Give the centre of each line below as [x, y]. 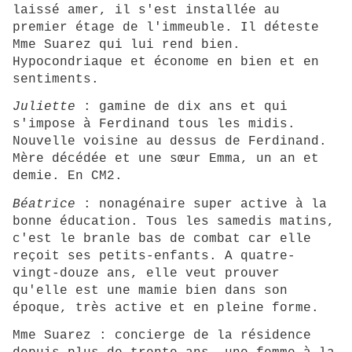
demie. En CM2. [68, 176]
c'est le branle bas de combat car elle [162, 238]
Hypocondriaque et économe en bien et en [166, 62]
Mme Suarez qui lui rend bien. [126, 45]
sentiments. [56, 80]
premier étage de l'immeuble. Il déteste [166, 28]
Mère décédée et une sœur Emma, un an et [166, 159]
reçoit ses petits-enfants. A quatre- [154, 256]
